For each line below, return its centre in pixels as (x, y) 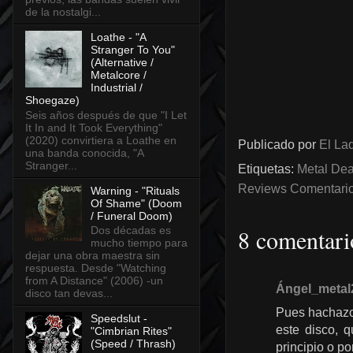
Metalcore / (118, 74)
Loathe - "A (118, 37)
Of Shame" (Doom (136, 203)
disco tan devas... (69, 294)
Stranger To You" (132, 49)
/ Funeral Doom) (131, 216)
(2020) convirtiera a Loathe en (101, 140)
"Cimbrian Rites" (131, 331)
